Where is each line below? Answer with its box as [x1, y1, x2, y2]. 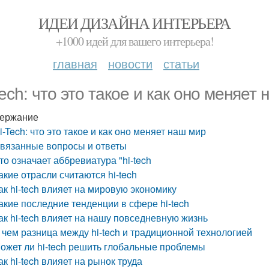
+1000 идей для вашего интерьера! [55, 33, 214, 49]
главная [53, 55, 97, 72]
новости [108, 55, 153, 72]
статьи [163, 55, 199, 72]
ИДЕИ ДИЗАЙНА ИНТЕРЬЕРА [38, 13, 231, 33]
